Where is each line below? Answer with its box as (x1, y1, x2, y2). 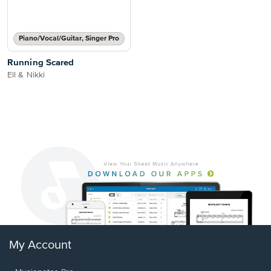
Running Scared (7, 58, 74, 67)
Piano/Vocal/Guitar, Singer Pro (19, 35, 119, 42)
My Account (9, 239, 71, 252)
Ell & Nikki (7, 71, 45, 79)
